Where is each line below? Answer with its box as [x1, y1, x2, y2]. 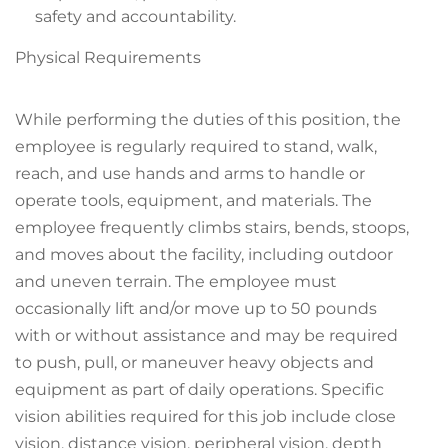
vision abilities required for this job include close [15, 407, 396, 426]
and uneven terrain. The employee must [15, 272, 337, 291]
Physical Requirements [15, 48, 201, 67]
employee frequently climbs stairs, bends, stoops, [15, 218, 409, 237]
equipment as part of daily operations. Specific [15, 380, 384, 399]
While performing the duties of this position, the [15, 110, 401, 129]
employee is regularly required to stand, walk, [15, 137, 377, 156]
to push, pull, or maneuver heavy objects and [15, 353, 374, 372]
